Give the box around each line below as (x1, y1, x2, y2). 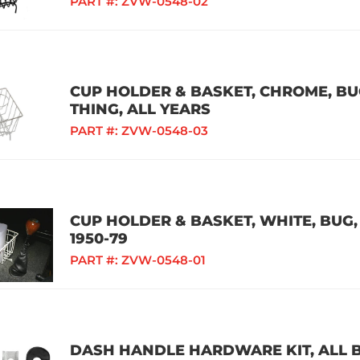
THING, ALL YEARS (70, 100, 211, 118)
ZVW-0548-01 (121, 252, 206, 268)
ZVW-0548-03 (121, 123, 208, 138)
